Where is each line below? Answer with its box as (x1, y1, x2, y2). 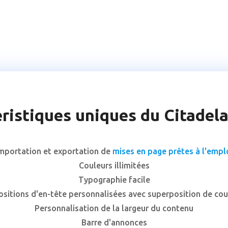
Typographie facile (78, 175, 150, 184)
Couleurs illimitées (78, 160, 150, 170)
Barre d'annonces (81, 217, 147, 227)
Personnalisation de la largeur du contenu (35, 203, 193, 213)
